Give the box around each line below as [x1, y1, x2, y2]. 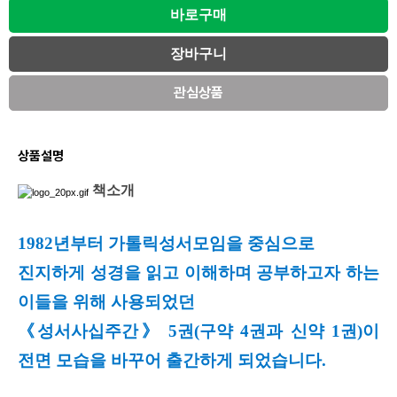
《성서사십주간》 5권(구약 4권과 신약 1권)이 [18, 322, 379, 340]
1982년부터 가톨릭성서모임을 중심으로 [18, 234, 319, 253]
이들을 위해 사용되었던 [18, 292, 199, 311]
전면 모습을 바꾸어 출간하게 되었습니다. [18, 351, 331, 370]
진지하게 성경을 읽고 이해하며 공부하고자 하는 [18, 263, 379, 282]
